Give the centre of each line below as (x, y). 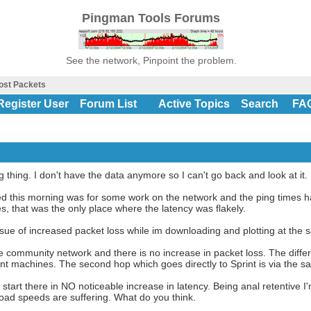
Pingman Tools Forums (151, 18)
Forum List (108, 104)
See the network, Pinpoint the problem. (151, 60)
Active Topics (194, 104)
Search (259, 104)
